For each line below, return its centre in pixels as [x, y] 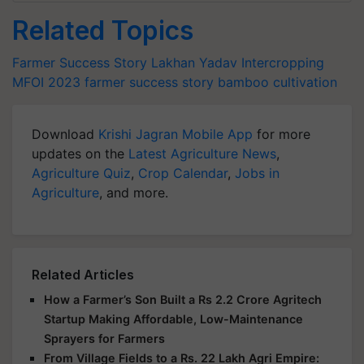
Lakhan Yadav [194, 63]
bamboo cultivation [277, 82]
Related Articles [83, 275]
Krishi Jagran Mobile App [175, 134]
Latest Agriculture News [202, 154]
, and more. [134, 193]
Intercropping [283, 63]
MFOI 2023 [46, 82]
